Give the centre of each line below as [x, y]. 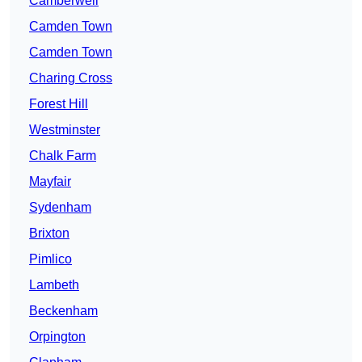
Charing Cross [71, 78]
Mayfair [50, 182]
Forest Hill [59, 104]
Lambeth [54, 285]
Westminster [65, 130]
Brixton [49, 234]
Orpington [57, 337]
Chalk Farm [63, 156]
